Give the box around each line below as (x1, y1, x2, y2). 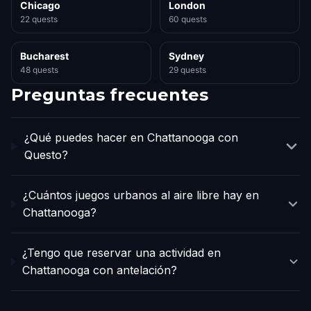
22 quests (20, 14, 58, 24)
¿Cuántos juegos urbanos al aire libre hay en (23, 188, 260, 202)
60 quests (169, 14, 207, 24)
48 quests (20, 65, 58, 75)
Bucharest (20, 50, 69, 62)
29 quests (169, 65, 206, 75)
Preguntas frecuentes (11, 85, 208, 105)
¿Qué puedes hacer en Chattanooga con (24, 131, 238, 144)
